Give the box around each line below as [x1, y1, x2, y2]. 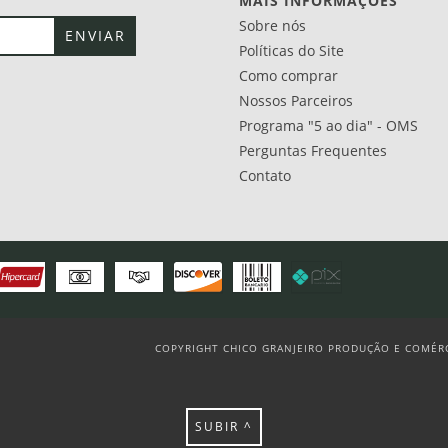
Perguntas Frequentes [239, 140, 387, 160]
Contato [239, 165, 291, 185]
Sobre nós [239, 15, 306, 35]
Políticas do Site [239, 40, 344, 60]
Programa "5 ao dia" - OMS [239, 115, 418, 135]
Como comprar [239, 65, 338, 85]
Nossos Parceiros [239, 90, 353, 110]
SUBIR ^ [195, 417, 253, 435]
